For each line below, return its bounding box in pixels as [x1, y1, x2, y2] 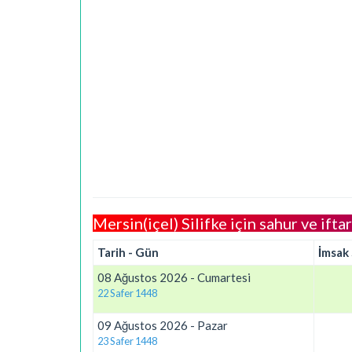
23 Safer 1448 [97, 335, 157, 347]
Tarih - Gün [97, 245, 159, 259]
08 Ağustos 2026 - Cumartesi [97, 270, 251, 284]
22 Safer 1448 [97, 287, 157, 299]
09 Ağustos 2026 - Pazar [97, 318, 228, 332]
